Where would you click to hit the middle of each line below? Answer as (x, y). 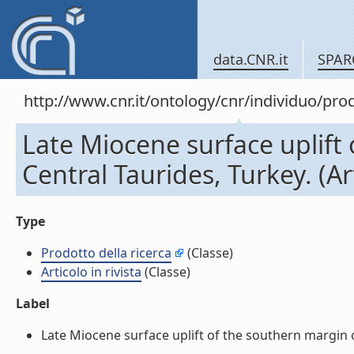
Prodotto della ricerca (106, 253)
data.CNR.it (251, 59)
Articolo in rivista (91, 272)
